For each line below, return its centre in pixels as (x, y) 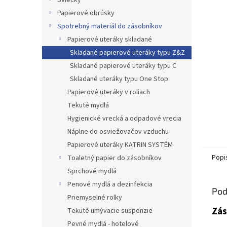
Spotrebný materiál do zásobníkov (110, 26)
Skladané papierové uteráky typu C (123, 66)
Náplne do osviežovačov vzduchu (118, 132)
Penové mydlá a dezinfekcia (110, 184)
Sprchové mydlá (92, 171)
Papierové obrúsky (86, 13)
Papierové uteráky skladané (110, 40)
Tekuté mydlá (88, 105)
